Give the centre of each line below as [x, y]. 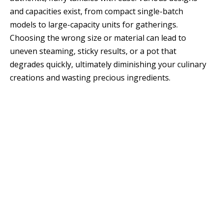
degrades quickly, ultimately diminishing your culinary [108, 65]
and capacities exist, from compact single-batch [96, 12]
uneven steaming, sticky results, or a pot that [93, 51]
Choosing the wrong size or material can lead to [98, 38]
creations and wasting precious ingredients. [90, 78]
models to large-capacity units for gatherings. [94, 25]
